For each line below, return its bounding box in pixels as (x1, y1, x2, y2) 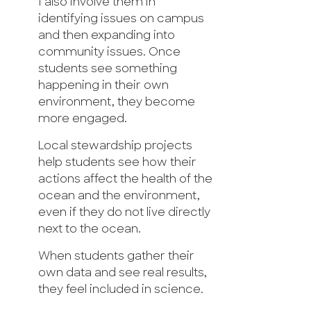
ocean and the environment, (38, 190, 200, 202)
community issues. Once (38, 47, 180, 58)
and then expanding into (38, 30, 175, 42)
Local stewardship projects (38, 140, 192, 152)
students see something (38, 63, 177, 75)
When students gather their (38, 251, 194, 262)
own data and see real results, (38, 267, 207, 279)
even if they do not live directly (38, 207, 210, 219)
